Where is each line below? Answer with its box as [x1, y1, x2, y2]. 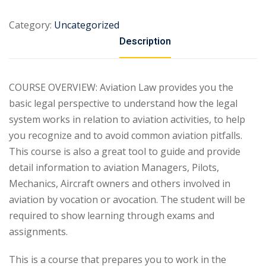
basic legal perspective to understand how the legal [9, 97, 237, 110]
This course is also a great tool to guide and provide [9, 145, 240, 158]
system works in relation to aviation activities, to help [9, 113, 245, 126]
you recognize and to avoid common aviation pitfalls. [9, 129, 242, 142]
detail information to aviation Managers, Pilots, [9, 161, 219, 174]
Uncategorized [54, 18, 119, 31]
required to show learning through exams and [9, 209, 214, 222]
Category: [9, 18, 52, 31]
